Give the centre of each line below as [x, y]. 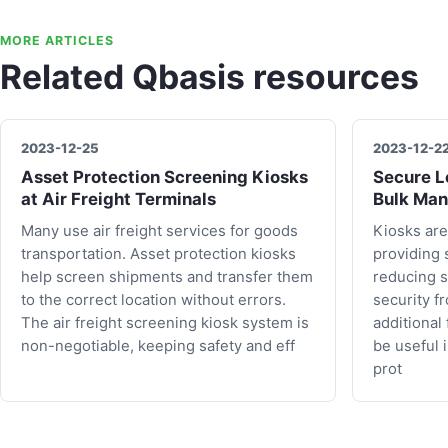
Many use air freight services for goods [159, 230]
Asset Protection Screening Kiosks [164, 176]
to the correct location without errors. [153, 299]
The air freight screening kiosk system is [165, 322]
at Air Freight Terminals [118, 198]
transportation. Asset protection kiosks [158, 253]
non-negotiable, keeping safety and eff [158, 345]
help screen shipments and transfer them [167, 276]
